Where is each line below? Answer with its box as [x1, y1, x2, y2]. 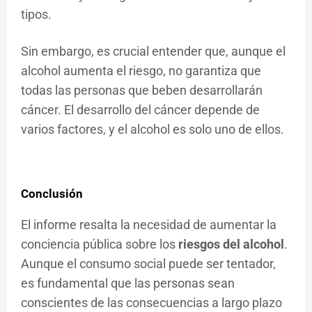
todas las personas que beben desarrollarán [21, 82, 263, 97]
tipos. [21, 6, 52, 22]
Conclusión [21, 186, 83, 201]
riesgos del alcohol [178, 236, 284, 251]
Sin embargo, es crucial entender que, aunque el [21, 43, 286, 58]
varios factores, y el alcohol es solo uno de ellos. [21, 121, 284, 136]
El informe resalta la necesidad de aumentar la [21, 217, 276, 232]
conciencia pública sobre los [21, 236, 178, 251]
